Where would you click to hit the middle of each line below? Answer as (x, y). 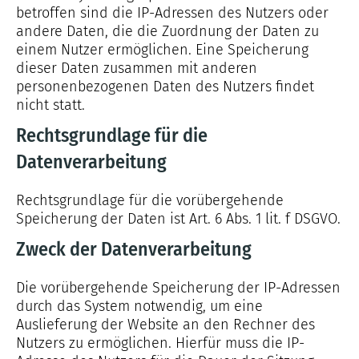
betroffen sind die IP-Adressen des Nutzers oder (172, 13)
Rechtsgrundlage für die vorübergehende (150, 200)
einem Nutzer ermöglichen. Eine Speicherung (162, 50)
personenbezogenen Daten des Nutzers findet (165, 87)
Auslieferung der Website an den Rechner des (165, 325)
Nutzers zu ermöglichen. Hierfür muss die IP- (160, 343)
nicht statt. (50, 105)
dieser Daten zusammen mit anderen (137, 68)
